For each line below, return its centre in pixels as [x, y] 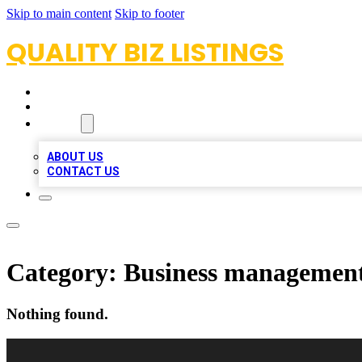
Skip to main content [59, 13]
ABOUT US [75, 157]
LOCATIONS [74, 107]
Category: [65, 273]
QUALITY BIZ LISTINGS [145, 52]
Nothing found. [57, 314]
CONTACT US [83, 171]
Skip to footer [149, 13]
